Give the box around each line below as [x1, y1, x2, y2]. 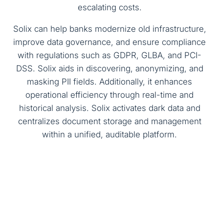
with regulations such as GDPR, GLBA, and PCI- [18, 50, 201, 61]
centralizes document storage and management [18, 116, 201, 127]
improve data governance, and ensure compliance [13, 37, 206, 47]
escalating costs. [77, 2, 142, 13]
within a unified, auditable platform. [42, 130, 177, 140]
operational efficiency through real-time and [25, 90, 194, 100]
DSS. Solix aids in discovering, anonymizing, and [16, 64, 203, 74]
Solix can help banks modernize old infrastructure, [13, 24, 206, 34]
